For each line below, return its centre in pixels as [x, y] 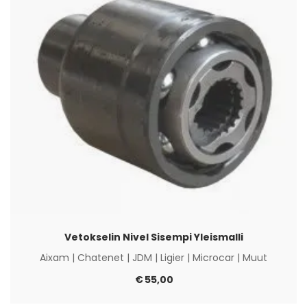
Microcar [213, 258]
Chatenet [101, 258]
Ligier [172, 258]
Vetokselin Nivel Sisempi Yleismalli [153, 237]
